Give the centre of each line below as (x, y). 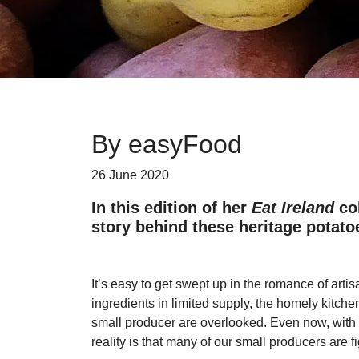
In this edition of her (171, 208)
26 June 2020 (130, 175)
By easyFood (167, 145)
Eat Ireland (293, 208)
